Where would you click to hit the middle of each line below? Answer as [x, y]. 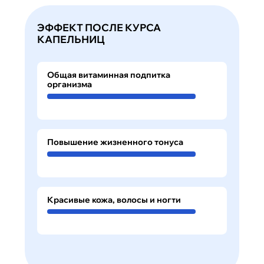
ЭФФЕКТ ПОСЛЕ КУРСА [99, 28]
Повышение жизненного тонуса [115, 142]
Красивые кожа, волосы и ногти [114, 199]
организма [69, 85]
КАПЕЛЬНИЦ [71, 39]
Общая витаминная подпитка [108, 75]
